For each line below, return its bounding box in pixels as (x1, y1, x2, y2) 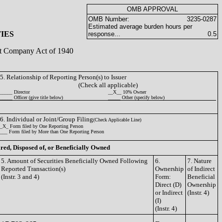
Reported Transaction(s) (1, 165, 65, 172)
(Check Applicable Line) (93, 117, 141, 122)
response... (88, 30, 120, 38)
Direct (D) (155, 181, 181, 188)
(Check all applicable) (78, 81, 138, 89)
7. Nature (187, 157, 212, 165)
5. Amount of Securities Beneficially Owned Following (1, 157, 148, 165)
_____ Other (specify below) (108, 95, 165, 100)
